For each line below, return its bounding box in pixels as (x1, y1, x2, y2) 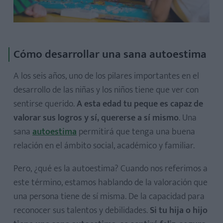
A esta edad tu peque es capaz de (77, 96, 203, 111)
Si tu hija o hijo (150, 203, 208, 218)
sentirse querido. (13, 96, 77, 111)
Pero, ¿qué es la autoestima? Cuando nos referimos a (13, 161, 208, 176)
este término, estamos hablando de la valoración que (13, 175, 208, 190)
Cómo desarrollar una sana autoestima (13, 44, 207, 64)
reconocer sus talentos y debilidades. (13, 203, 150, 218)
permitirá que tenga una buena (77, 124, 195, 139)
